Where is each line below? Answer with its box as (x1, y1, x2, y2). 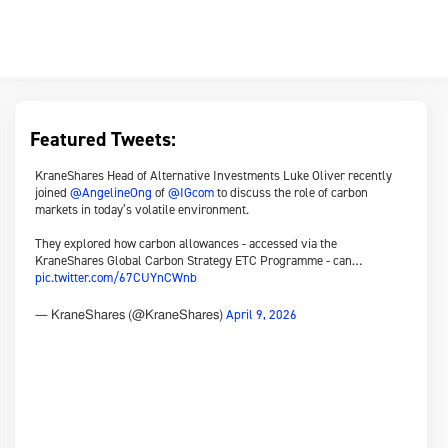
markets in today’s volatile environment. (35, 201, 250, 218)
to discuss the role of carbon (214, 184, 369, 201)
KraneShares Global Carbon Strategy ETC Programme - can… (35, 252, 363, 269)
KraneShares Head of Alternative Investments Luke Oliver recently (35, 167, 393, 184)
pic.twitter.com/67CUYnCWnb (35, 269, 198, 286)
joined (35, 184, 71, 201)
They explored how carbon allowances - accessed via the (35, 235, 338, 252)
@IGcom (168, 184, 215, 201)
